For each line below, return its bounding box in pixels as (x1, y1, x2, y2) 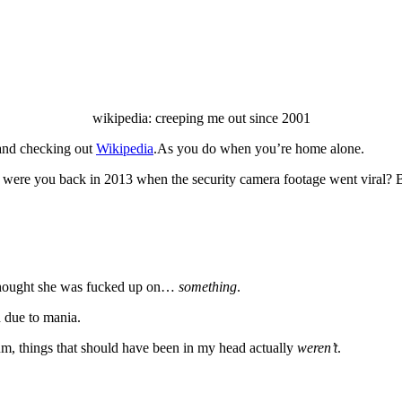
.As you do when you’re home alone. (153, 141, 364, 157)
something (179, 279, 237, 295)
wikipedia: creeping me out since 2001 (92, 110, 310, 127)
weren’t (297, 340, 337, 356)
